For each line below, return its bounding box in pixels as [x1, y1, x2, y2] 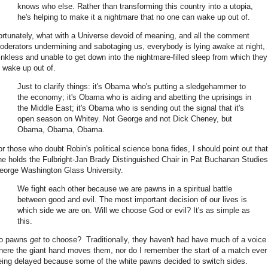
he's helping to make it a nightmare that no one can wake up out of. [17, 12, 250, 22]
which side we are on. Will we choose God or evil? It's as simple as [17, 205, 250, 215]
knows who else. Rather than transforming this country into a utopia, [17, 1, 253, 11]
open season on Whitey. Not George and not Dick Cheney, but [17, 114, 232, 124]
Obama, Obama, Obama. [17, 125, 105, 135]
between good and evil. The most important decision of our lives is [17, 194, 247, 204]
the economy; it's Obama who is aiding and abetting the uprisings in [17, 93, 251, 102]
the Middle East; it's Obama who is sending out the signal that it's [17, 103, 244, 113]
